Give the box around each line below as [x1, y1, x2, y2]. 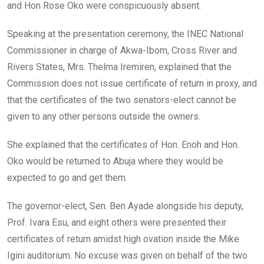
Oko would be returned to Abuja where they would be [7, 156, 223, 167]
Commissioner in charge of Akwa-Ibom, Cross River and [7, 45, 237, 57]
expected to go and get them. [7, 172, 127, 184]
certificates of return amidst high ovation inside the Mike [7, 233, 239, 245]
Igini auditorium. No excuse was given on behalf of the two [7, 250, 247, 262]
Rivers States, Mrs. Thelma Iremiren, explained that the [7, 61, 232, 73]
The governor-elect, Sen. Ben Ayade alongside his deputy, [7, 200, 243, 212]
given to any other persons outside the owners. [7, 111, 200, 123]
